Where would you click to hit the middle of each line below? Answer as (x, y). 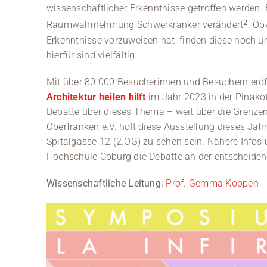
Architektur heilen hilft (96, 97)
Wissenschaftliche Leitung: (105, 183)
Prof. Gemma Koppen (212, 183)
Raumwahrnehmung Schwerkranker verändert (145, 25)
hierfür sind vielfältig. (92, 55)
